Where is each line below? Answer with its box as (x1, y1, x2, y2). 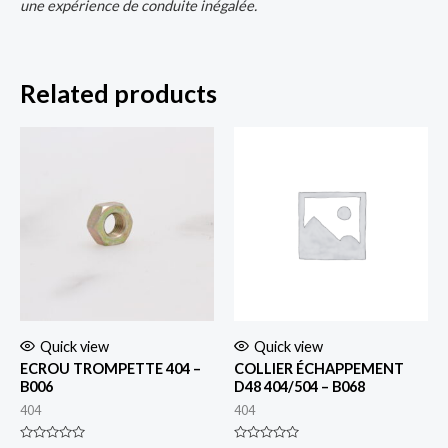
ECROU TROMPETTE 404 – (20, 360, 201, 378)
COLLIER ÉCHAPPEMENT (234, 360, 404, 378)
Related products (20, 78, 217, 109)
